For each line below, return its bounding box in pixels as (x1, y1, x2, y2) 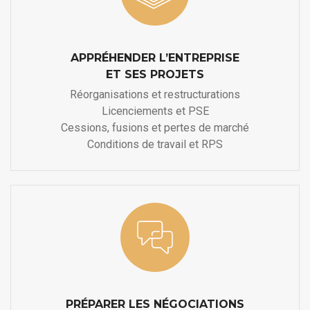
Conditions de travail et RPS (87, 138, 223, 152)
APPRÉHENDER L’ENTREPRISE (71, 51, 239, 65)
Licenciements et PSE (101, 104, 209, 118)
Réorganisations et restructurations (70, 88, 240, 102)
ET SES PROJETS (106, 68, 204, 82)
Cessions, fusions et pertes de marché (61, 121, 249, 135)
